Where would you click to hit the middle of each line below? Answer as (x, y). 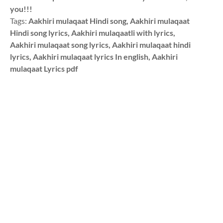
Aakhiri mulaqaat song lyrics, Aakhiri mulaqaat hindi (100, 45)
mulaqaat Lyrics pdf (44, 68)
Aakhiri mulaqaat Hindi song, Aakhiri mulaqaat (109, 21)
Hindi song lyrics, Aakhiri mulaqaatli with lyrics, (93, 33)
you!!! (21, 9)
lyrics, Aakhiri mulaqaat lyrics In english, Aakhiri (94, 56)
